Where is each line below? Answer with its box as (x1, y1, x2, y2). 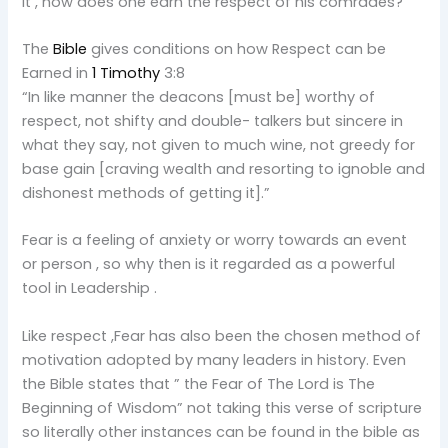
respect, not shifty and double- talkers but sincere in (22, 110, 404, 131)
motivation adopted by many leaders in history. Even (22, 349, 407, 370)
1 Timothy (92, 62, 161, 83)
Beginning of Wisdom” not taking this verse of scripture (22, 397, 423, 418)
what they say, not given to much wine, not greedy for (22, 134, 416, 155)
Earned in (22, 62, 93, 83)
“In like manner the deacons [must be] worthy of (22, 86, 376, 107)
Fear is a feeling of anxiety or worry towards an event (22, 230, 408, 251)
